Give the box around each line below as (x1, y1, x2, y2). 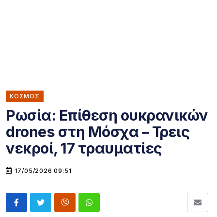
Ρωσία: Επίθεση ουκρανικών (6, 107, 208, 124)
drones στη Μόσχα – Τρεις (6, 123, 189, 140)
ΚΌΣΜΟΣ (10, 93, 40, 100)
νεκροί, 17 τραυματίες (6, 139, 162, 157)
